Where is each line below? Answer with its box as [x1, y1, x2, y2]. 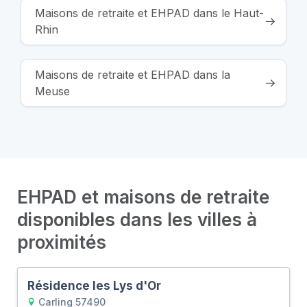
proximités [17, 231, 106, 253]
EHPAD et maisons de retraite [17, 186, 269, 208]
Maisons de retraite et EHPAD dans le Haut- [35, 5, 264, 20]
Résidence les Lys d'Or [27, 278, 161, 293]
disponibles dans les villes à [17, 208, 257, 230]
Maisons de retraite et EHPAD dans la [35, 67, 230, 82]
